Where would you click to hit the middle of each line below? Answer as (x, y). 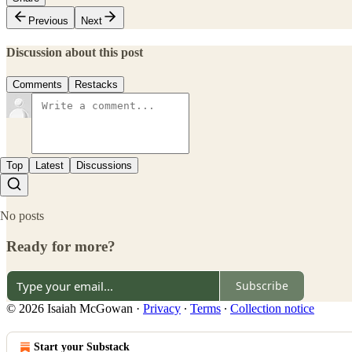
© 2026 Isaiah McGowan (70, 308)
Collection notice (272, 308)
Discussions (104, 166)
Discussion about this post (75, 53)
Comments (37, 85)
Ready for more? (61, 247)
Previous (48, 20)
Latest (49, 166)
